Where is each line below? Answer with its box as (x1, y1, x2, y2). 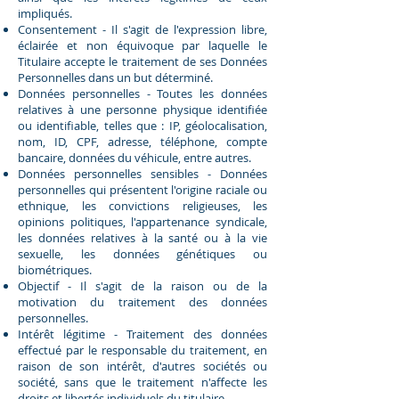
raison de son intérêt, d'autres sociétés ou (18, 357, 267, 374)
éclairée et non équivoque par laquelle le (18, 37, 267, 53)
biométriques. (18, 261, 92, 278)
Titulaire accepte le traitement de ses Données (18, 53, 267, 69)
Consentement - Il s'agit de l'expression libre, (18, 20, 267, 37)
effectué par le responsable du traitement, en (18, 341, 267, 358)
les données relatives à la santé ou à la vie (18, 229, 267, 246)
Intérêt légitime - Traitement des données (18, 325, 267, 342)
